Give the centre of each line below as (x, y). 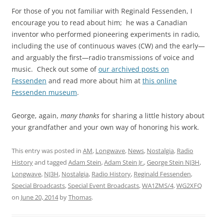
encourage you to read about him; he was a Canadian (100, 23)
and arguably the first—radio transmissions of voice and (103, 58)
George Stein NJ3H (173, 163)
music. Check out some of (55, 69)
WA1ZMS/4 (158, 186)
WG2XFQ (189, 186)
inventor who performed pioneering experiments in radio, (106, 34)
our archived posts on (134, 69)
